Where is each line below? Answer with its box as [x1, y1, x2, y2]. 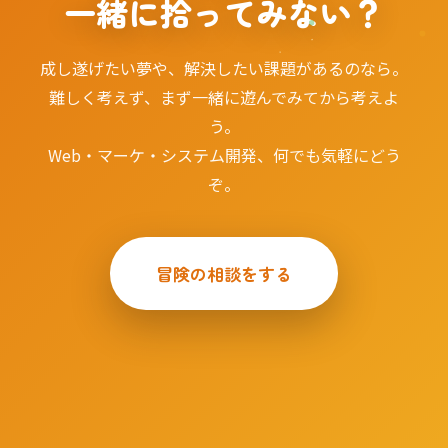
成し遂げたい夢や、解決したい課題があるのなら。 [40, 56, 408, 81]
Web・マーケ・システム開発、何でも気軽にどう [47, 143, 401, 168]
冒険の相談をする [156, 261, 292, 287]
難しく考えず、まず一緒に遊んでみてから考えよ [49, 85, 399, 110]
